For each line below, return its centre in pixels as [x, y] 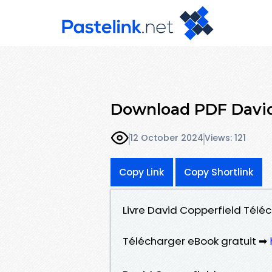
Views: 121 [225, 138]
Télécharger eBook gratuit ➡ [196, 241]
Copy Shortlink [219, 172]
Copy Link [142, 172]
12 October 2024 [167, 138]
